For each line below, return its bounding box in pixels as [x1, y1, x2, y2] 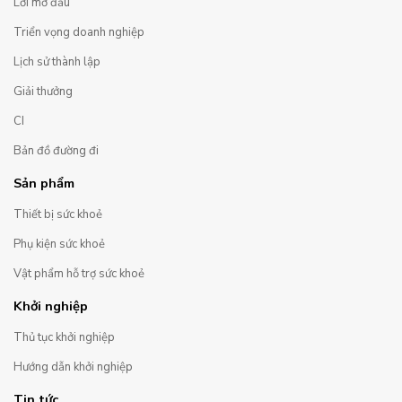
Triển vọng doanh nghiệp [13, 23, 144, 40]
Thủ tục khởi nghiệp [13, 328, 115, 345]
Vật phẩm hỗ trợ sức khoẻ [13, 265, 144, 282]
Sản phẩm [13, 173, 74, 192]
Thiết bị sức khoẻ [13, 205, 102, 223]
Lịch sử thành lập [13, 53, 100, 70]
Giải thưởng [13, 83, 73, 100]
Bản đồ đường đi [13, 142, 99, 159]
